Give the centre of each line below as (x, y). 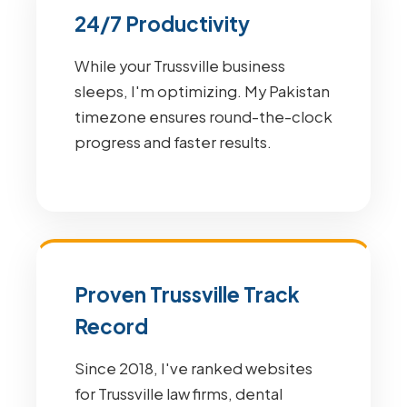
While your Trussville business (180, 66)
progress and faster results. (173, 142)
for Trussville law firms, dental (179, 394)
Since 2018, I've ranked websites (194, 368)
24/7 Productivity (162, 24)
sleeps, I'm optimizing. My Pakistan (202, 91)
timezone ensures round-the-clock (203, 117)
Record (111, 326)
